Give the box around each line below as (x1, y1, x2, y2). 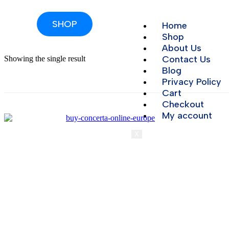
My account (162, 110, 212, 121)
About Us (162, 42, 201, 54)
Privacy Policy (162, 76, 221, 87)
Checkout (162, 99, 204, 110)
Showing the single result (4, 54, 85, 63)
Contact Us (162, 54, 211, 65)
